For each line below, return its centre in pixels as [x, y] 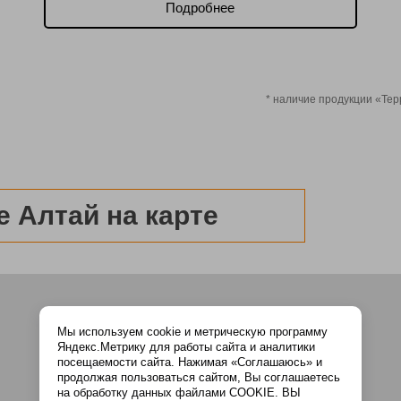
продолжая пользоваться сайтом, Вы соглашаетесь [199, 377]
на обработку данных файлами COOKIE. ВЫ [179, 392]
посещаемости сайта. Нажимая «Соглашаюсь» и [190, 362]
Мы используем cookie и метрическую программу [192, 332]
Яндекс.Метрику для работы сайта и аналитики [186, 347]
